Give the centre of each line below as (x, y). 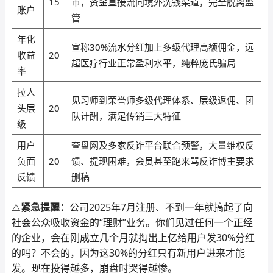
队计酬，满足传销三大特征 (126, 116)
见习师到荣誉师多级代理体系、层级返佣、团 (162, 100)
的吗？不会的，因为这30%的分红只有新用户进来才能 (128, 253)
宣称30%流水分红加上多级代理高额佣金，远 (162, 47)
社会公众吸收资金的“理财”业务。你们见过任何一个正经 (132, 222)
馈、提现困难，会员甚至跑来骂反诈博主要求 (162, 161)
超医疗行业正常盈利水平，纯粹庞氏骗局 (153, 63)
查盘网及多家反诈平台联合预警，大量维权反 (162, 145)
